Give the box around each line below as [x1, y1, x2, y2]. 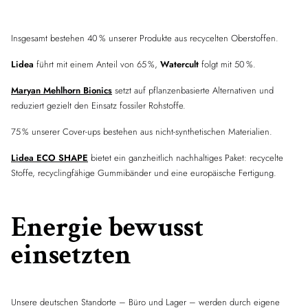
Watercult [160, 58, 201, 71]
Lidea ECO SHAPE [11, 151, 88, 164]
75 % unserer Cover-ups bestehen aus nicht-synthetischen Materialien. [11, 125, 272, 138]
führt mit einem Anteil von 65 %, [36, 58, 160, 71]
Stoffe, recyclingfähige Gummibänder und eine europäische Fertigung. [11, 166, 276, 179]
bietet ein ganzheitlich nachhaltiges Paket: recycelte [88, 151, 283, 164]
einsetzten [11, 237, 131, 273]
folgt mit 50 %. [201, 58, 256, 71]
